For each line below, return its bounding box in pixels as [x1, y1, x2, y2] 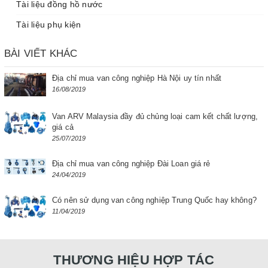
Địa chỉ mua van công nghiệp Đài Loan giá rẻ [52, 159, 211, 168]
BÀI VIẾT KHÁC [4, 47, 78, 59]
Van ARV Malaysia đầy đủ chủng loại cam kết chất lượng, [52, 111, 258, 121]
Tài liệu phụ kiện [16, 19, 81, 29]
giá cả [52, 122, 74, 132]
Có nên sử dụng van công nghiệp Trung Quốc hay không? [52, 195, 257, 205]
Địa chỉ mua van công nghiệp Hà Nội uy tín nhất [52, 73, 221, 83]
